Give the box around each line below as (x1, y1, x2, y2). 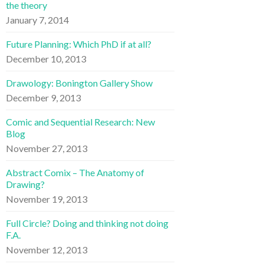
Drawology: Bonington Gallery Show (6, 77, 153, 88)
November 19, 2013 (6, 193, 87, 204)
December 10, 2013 (6, 52, 86, 64)
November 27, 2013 (6, 142, 87, 154)
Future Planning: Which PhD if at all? (6, 38, 151, 49)
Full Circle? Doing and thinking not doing (6, 217, 169, 229)
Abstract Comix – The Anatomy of (6, 166, 144, 178)
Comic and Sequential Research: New (6, 115, 155, 127)
